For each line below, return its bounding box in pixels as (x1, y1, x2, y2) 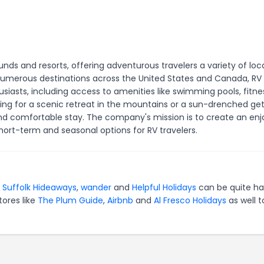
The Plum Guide (38, 194, 103, 206)
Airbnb (107, 194, 133, 206)
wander (81, 181, 111, 193)
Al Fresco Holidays (154, 194, 226, 206)
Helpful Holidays (132, 181, 196, 193)
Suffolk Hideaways (2, 181, 77, 193)
